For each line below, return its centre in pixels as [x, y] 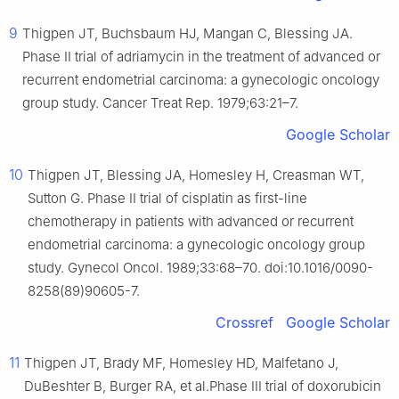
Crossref [244, 323]
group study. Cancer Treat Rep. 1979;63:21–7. [160, 103]
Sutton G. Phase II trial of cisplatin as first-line [167, 199]
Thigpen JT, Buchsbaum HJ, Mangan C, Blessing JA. [187, 34]
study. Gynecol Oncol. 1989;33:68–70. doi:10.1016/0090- [200, 268]
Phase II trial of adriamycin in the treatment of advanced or [201, 57]
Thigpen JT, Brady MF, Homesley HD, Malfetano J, [181, 363]
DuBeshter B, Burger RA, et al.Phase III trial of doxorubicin [203, 387]
